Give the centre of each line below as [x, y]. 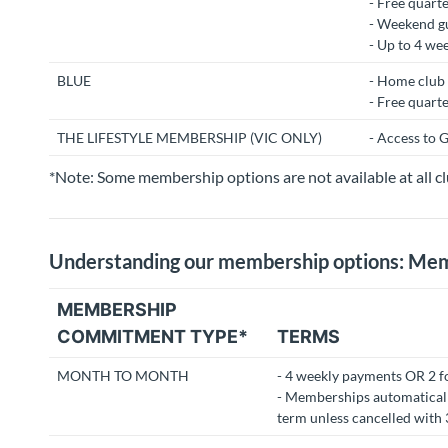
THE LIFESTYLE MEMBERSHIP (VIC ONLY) [189, 137]
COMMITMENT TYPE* [152, 336]
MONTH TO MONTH [122, 375]
